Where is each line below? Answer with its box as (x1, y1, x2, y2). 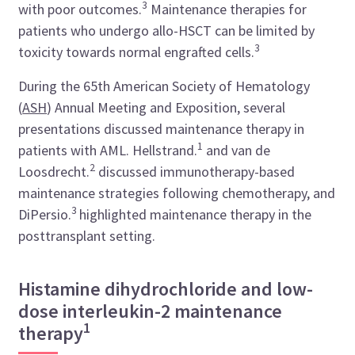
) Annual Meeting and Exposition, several (47, 97, 286, 116)
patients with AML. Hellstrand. (18, 140, 198, 159)
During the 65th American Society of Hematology (18, 76, 311, 95)
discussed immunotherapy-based (95, 162, 296, 181)
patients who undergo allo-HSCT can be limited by (18, 21, 315, 40)
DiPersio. (18, 204, 72, 223)
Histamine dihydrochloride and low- (18, 276, 314, 301)
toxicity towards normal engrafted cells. (18, 42, 255, 61)
